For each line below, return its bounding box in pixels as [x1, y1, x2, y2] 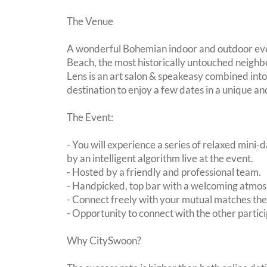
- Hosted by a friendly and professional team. [67, 166, 261, 179]
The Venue [67, 15, 113, 28]
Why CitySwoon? [67, 234, 141, 247]
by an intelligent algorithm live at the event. [67, 152, 253, 165]
